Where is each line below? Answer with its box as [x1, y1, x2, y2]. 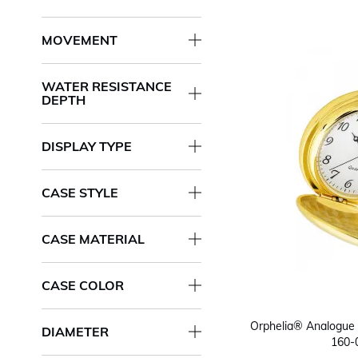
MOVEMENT [42, 31, 117, 48]
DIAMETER [42, 323, 109, 340]
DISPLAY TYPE [42, 137, 132, 154]
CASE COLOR [42, 276, 124, 293]
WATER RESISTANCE [42, 78, 172, 94]
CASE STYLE [42, 184, 118, 201]
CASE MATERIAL [42, 230, 145, 247]
